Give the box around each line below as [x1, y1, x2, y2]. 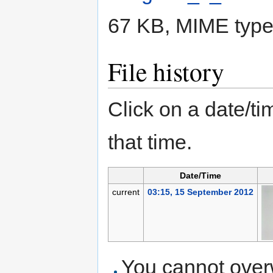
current [112, 187, 140, 197]
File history [108, 54, 224, 89]
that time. [108, 130, 192, 154]
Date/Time [180, 171, 221, 181]
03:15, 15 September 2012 [147, 187, 253, 197]
